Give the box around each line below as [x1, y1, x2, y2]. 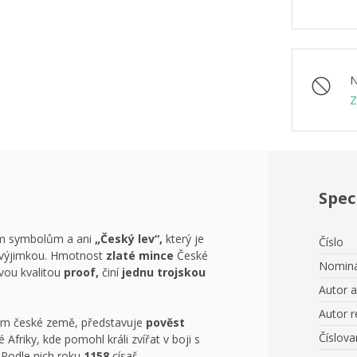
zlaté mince [106, 248, 174, 263]
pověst [146, 315, 185, 330]
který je [163, 231, 204, 246]
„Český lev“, [95, 231, 163, 246]
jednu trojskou [122, 265, 206, 280]
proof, [64, 265, 99, 280]
